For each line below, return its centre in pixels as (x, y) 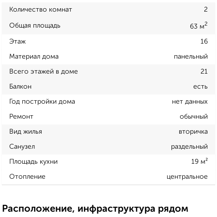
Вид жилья (26, 132)
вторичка (193, 132)
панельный (191, 56)
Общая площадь (35, 25)
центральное (187, 177)
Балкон (20, 86)
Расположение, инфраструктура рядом (95, 209)
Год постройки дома (42, 101)
